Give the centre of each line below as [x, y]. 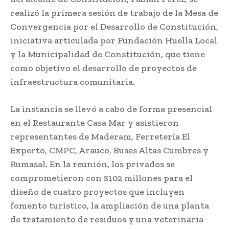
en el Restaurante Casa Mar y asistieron [95, 123]
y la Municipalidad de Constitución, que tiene [108, 54]
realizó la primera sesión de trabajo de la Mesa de [114, 13]
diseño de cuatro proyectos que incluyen [97, 192]
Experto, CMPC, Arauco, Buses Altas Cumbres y [109, 151]
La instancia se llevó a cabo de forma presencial [111, 109]
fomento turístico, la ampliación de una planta [110, 206]
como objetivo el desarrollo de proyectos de [104, 68]
